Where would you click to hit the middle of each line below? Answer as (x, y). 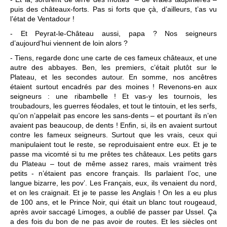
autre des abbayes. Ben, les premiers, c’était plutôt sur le (113, 67)
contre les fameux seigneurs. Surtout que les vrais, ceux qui (113, 135)
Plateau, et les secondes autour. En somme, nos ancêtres (113, 77)
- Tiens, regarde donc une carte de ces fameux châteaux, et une (113, 58)
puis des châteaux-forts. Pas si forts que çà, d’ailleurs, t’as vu (113, 9)
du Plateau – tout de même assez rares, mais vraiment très (113, 164)
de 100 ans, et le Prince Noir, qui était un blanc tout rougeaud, (113, 202)
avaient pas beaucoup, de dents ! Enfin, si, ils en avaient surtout (113, 125)
